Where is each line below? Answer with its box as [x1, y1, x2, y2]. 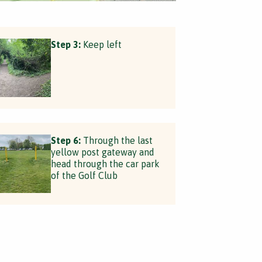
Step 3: [50, 39, 81, 50]
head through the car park [50, 158, 160, 169]
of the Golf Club [50, 170, 118, 181]
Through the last [80, 135, 153, 146]
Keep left [80, 39, 122, 50]
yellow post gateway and [50, 147, 154, 157]
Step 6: [50, 135, 81, 146]
